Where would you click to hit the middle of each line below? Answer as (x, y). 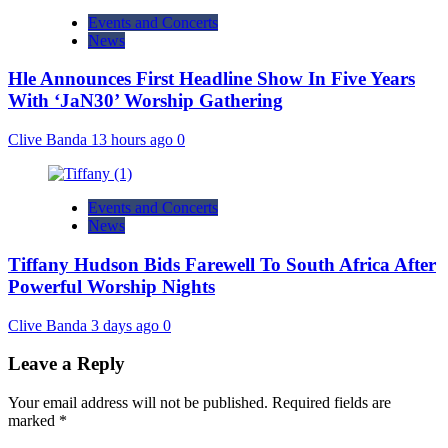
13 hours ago (134, 140)
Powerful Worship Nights (111, 286)
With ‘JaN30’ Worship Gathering (145, 101)
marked (33, 420)
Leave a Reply (66, 364)
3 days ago (127, 325)
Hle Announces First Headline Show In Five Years (211, 79)
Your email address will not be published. (138, 402)
